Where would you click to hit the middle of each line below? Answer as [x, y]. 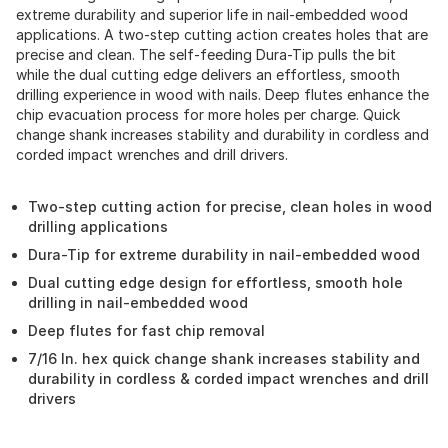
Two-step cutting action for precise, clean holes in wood [230, 206]
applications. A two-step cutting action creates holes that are [222, 34]
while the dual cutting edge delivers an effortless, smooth [208, 74]
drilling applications [98, 226]
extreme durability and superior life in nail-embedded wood [212, 14]
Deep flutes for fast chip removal [146, 330]
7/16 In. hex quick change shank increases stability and [224, 358]
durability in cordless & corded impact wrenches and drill [228, 378]
